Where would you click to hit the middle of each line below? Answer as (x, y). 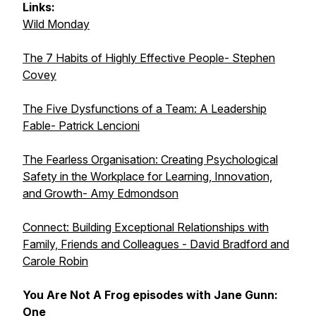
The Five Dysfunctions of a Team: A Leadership (145, 109)
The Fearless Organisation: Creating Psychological (150, 159)
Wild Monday (56, 24)
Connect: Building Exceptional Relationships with (146, 227)
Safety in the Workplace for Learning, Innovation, (147, 176)
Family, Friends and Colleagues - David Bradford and (156, 244)
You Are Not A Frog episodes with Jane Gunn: (150, 295)
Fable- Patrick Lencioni (81, 126)
